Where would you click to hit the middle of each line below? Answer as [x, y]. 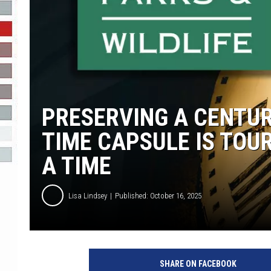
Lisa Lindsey [88, 195]
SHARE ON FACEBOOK [198, 264]
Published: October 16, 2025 [158, 195]
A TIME [77, 166]
